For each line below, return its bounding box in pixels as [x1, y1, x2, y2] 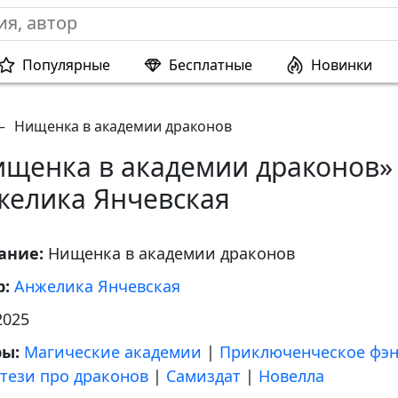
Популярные [22, 55, 110, 75]
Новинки [311, 55, 372, 75]
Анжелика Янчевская [14, 275, 180, 297]
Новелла [259, 365, 324, 386]
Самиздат [166, 365, 241, 386]
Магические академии [24, 341, 202, 362]
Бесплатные [169, 55, 252, 75]
